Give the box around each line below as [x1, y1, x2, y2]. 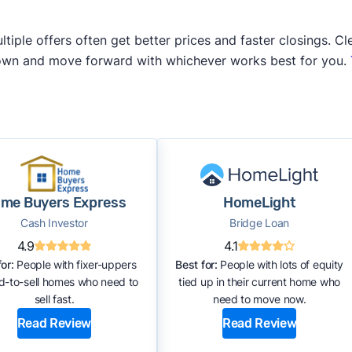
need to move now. [212, 292, 306, 306]
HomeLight [223, 194, 296, 212]
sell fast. [34, 292, 75, 306]
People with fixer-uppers [13, 258, 137, 272]
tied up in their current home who [178, 275, 340, 289]
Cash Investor [20, 216, 88, 230]
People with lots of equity [217, 258, 343, 272]
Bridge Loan [229, 216, 289, 230]
